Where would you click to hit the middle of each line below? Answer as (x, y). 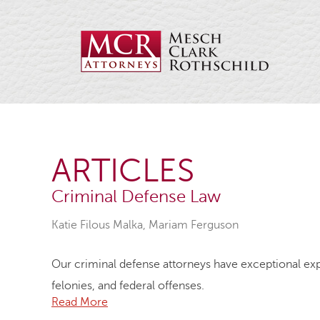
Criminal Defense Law (136, 197)
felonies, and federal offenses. (128, 286)
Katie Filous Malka (97, 225)
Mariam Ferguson (194, 225)
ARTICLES (123, 171)
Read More (80, 302)
